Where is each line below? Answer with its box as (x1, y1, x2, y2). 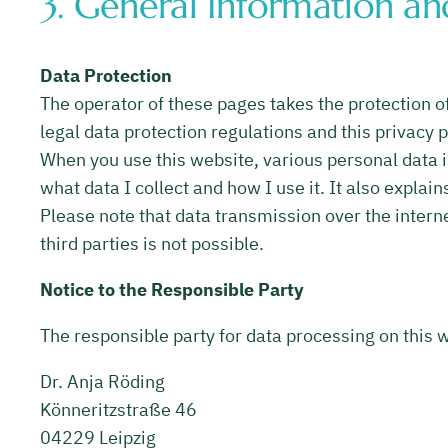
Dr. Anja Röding (40, 369, 165, 393)
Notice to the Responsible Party (40, 277, 304, 301)
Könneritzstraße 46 (40, 397, 197, 421)
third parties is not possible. (40, 231, 264, 255)
